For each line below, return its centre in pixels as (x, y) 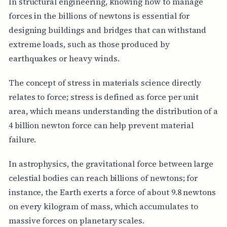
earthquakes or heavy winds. (64, 58)
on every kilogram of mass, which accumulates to (103, 206)
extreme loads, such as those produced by (89, 44)
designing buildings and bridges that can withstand (107, 30)
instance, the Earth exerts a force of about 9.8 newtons (112, 192)
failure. (22, 139)
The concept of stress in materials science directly (105, 82)
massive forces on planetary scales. (77, 220)
